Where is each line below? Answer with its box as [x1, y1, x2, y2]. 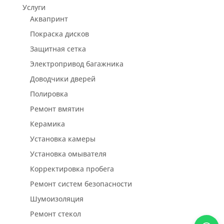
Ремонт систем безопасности [29, 179, 132, 189]
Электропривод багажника [29, 59, 123, 69]
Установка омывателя [29, 149, 106, 159]
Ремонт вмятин [29, 104, 84, 114]
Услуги [22, 2, 45, 12]
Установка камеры [29, 134, 95, 144]
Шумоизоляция [29, 194, 83, 204]
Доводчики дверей [29, 74, 95, 84]
